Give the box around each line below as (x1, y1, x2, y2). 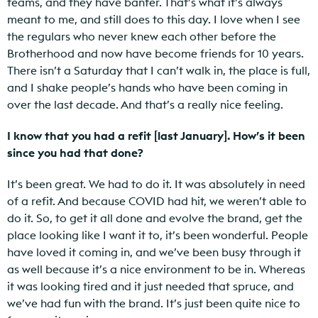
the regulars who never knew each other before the (7, 29, 276, 44)
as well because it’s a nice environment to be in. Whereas (7, 262, 305, 277)
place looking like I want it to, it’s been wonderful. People (7, 228, 308, 243)
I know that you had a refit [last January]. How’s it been (7, 128, 305, 143)
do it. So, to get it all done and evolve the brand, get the (7, 211, 302, 226)
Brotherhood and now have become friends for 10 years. (7, 46, 304, 61)
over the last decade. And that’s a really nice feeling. (7, 97, 283, 112)
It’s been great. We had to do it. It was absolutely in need (7, 177, 305, 192)
